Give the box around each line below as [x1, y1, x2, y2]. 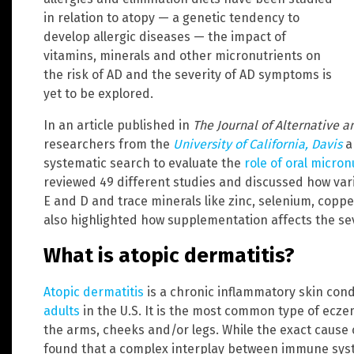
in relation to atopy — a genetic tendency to [43, 9, 299, 25]
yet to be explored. [43, 85, 153, 101]
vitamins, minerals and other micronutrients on [43, 47, 321, 63]
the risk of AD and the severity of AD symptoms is [43, 66, 332, 82]
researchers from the [43, 136, 173, 152]
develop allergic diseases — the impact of [43, 28, 286, 44]
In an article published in [43, 117, 193, 133]
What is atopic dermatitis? [43, 243, 295, 269]
